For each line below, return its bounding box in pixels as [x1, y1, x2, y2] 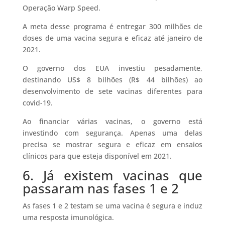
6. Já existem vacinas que [22, 166, 203, 185]
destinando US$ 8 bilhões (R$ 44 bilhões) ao [22, 75, 203, 85]
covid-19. [22, 98, 53, 108]
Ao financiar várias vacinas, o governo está [22, 117, 203, 127]
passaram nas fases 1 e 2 [22, 179, 179, 198]
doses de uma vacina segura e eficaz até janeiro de [22, 33, 203, 43]
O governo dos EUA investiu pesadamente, [22, 63, 203, 73]
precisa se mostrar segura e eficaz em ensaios [22, 140, 203, 150]
